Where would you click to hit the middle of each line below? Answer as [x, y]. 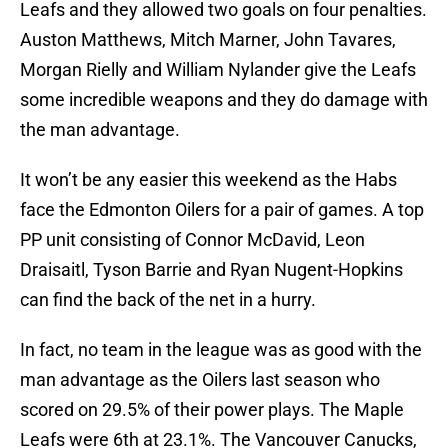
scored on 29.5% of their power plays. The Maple [212, 410]
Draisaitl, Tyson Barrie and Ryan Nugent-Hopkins [211, 270]
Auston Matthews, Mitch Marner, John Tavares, [208, 40]
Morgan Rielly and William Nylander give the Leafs [218, 70]
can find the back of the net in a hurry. [168, 300]
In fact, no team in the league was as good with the [221, 350]
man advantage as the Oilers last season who [200, 380]
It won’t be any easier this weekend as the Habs [208, 180]
